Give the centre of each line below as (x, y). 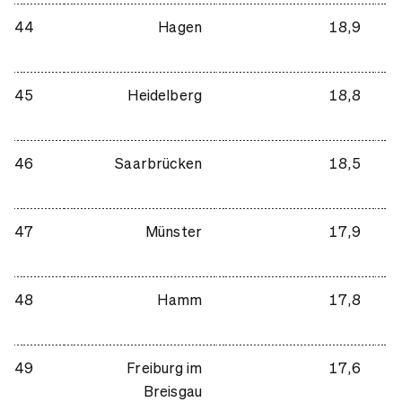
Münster (173, 231)
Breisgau (172, 390)
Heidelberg (165, 94)
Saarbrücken (158, 162)
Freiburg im (164, 367)
